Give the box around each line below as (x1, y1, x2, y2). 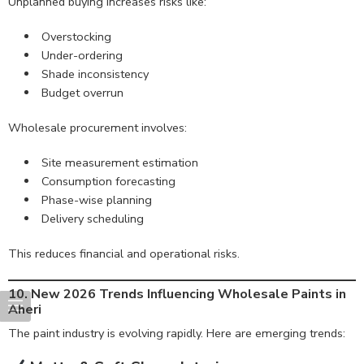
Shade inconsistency (41, 65, 149, 82)
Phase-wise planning (41, 191, 152, 208)
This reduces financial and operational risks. (8, 245, 240, 262)
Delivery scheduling (41, 210, 144, 227)
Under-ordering (41, 46, 123, 63)
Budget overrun (41, 84, 123, 101)
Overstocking (41, 28, 111, 45)
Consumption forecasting (41, 172, 175, 189)
